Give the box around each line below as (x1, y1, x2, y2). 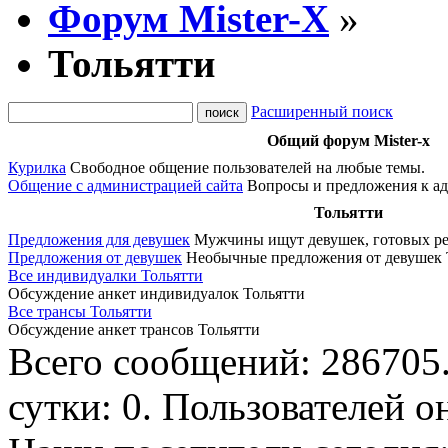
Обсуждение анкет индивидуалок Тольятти (8, 285, 305, 302)
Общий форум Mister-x (266, 132, 430, 149)
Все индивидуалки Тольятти (8, 267, 203, 284)
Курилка (8, 159, 66, 176)
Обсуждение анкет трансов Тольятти (8, 321, 260, 338)
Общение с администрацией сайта (8, 177, 243, 194)
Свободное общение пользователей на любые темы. (70, 159, 425, 176)
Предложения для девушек (8, 231, 190, 248)
